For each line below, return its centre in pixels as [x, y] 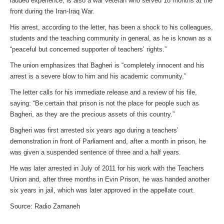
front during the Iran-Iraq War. [52, 11]
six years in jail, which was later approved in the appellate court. [102, 190]
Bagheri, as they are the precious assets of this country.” [92, 114]
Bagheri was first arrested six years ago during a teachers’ [94, 130]
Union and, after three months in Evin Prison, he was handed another [110, 179]
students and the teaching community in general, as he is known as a [110, 38]
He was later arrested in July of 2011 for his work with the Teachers [107, 168]
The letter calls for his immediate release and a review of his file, [103, 92]
